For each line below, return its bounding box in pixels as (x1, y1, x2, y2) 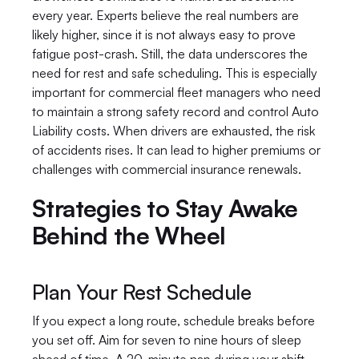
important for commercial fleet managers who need (32, 84, 321, 100)
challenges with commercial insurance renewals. (32, 161, 301, 177)
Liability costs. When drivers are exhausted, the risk (32, 123, 315, 139)
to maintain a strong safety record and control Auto (32, 103, 319, 119)
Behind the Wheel (32, 220, 226, 250)
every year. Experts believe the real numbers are (32, 7, 299, 23)
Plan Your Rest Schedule (32, 279, 252, 305)
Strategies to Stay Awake (32, 193, 298, 223)
